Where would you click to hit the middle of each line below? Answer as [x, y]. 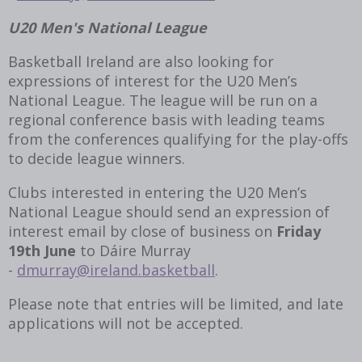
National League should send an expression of [169, 211]
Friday [299, 231]
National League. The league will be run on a [163, 100]
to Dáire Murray [133, 250]
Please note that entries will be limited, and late [176, 303]
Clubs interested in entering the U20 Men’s [158, 192]
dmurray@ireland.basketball [116, 269]
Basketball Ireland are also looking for [141, 61]
